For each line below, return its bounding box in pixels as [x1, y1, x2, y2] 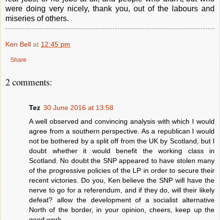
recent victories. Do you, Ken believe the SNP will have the [29, 176, 215, 184]
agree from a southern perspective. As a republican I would [29, 127, 215, 135]
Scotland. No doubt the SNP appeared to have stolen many [29, 156, 215, 165]
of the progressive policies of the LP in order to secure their [29, 166, 215, 174]
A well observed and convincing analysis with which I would [29, 117, 215, 125]
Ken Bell [5, 40, 31, 48]
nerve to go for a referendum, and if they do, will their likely [29, 186, 215, 194]
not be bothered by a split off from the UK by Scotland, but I [29, 137, 215, 145]
